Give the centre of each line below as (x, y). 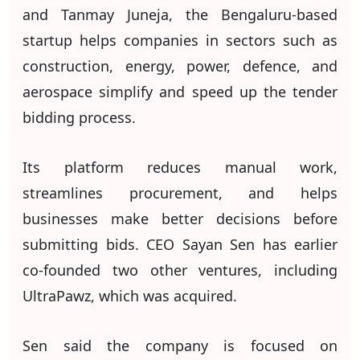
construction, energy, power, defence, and (180, 65)
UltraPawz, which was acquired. (130, 295)
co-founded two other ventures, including (180, 270)
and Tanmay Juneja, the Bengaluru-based (180, 14)
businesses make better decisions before (180, 218)
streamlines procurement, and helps (180, 192)
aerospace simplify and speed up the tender (180, 91)
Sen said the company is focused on (180, 345)
